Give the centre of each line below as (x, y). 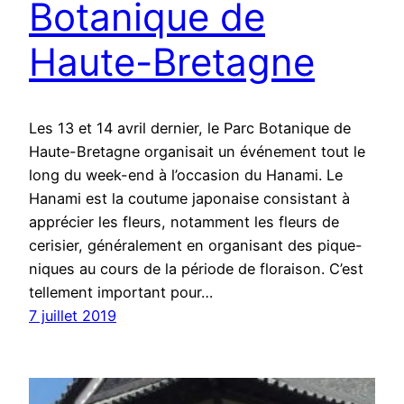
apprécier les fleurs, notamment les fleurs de (184, 221)
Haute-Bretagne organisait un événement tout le (197, 151)
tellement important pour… (121, 292)
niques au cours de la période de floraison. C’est (196, 268)
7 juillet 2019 (73, 315)
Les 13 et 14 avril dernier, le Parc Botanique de (190, 128)
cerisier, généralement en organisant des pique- (196, 245)
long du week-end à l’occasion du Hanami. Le (186, 174)
